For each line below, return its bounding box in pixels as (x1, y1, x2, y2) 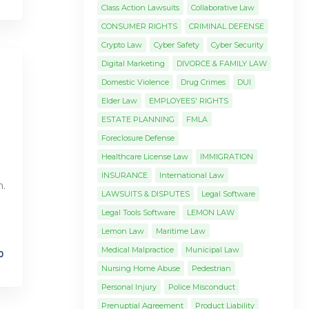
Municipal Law (185, 245, 239, 255)
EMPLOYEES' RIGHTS (148, 96, 228, 106)
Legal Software (201, 189, 255, 199)
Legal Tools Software (101, 208, 175, 217)
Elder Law (101, 96, 137, 106)
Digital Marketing (101, 59, 165, 68)
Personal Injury (101, 282, 157, 292)
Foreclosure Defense (101, 133, 175, 143)
